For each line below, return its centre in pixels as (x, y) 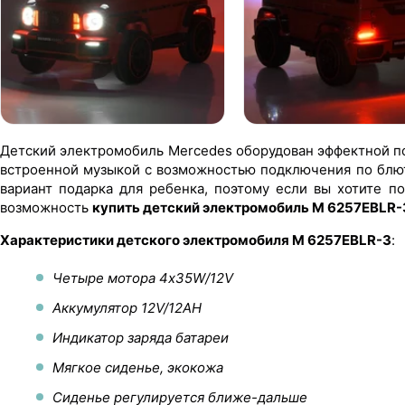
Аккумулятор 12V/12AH (127, 307)
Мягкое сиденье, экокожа (138, 367)
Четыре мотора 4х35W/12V (143, 278)
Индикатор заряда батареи (141, 337)
